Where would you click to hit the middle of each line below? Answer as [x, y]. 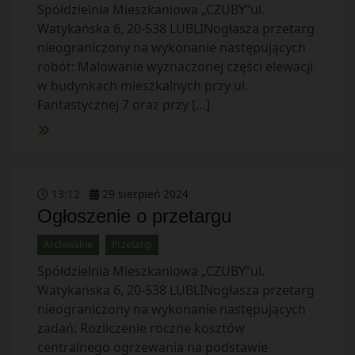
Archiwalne [68, 244]
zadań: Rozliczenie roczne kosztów [141, 328]
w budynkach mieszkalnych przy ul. [142, 86]
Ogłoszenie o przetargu [134, 216]
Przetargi [132, 244]
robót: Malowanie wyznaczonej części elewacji [175, 67]
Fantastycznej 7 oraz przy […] [123, 105]
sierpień [139, 194]
